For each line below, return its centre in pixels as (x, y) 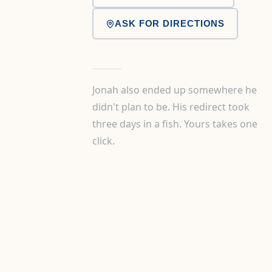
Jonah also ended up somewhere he (175, 90)
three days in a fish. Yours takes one (175, 124)
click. (104, 141)
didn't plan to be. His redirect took (171, 107)
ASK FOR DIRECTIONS (170, 23)
